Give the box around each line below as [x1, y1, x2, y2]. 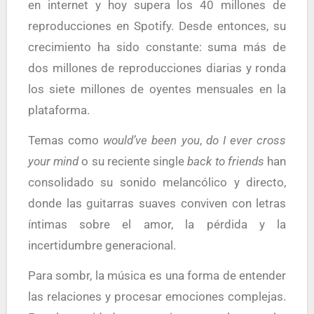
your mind [27, 153, 79, 168]
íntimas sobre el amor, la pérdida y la [27, 217, 287, 231]
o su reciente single [78, 153, 188, 168]
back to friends [187, 153, 264, 168]
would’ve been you [103, 132, 200, 147]
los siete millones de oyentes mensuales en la [27, 81, 287, 96]
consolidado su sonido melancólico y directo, [27, 175, 287, 189]
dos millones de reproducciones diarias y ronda [27, 60, 287, 75]
